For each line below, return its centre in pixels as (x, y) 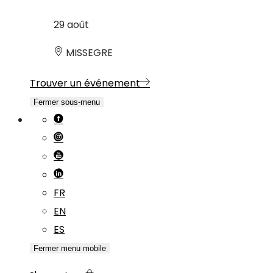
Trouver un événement (85, 83)
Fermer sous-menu (67, 102)
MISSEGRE (88, 53)
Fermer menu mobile (70, 249)
